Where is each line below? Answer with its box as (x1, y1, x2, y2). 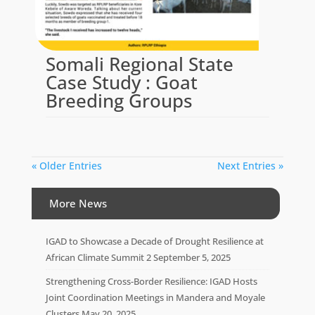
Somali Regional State (45, 51, 233, 77)
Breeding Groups (45, 87, 193, 113)
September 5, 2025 (153, 250, 231, 264)
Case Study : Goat (45, 69, 198, 95)
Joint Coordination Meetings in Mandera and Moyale (45, 290, 265, 304)
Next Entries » (217, 158, 284, 172)
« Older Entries (31, 158, 102, 172)
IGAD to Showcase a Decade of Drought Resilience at (45, 234, 264, 247)
